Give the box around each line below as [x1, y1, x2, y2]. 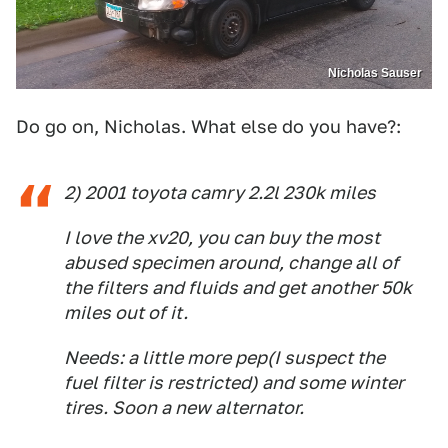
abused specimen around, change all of [64, 251, 399, 273]
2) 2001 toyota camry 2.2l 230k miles [64, 181, 376, 203]
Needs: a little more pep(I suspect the [64, 346, 385, 368]
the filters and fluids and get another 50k [64, 276, 412, 298]
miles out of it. [64, 301, 188, 323]
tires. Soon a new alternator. [64, 396, 304, 418]
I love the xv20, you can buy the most [64, 226, 380, 248]
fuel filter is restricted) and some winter [64, 371, 404, 393]
